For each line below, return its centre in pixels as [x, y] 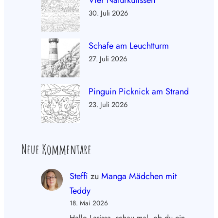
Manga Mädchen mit [139, 176]
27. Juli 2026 [108, 59]
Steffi [79, 176]
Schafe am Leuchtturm [129, 46]
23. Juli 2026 [108, 105]
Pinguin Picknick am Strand [139, 92]
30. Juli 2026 [108, 13]
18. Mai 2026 [89, 203]
